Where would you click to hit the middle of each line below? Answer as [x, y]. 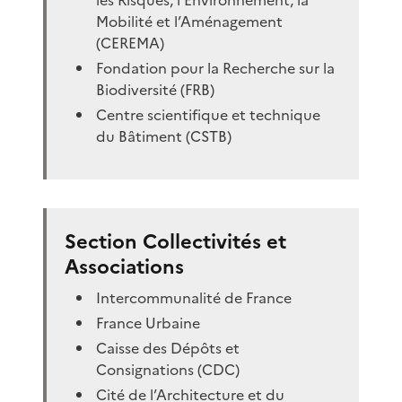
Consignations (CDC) [168, 369]
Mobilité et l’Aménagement [190, 21]
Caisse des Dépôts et [168, 348]
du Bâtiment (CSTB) [164, 136]
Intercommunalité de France [194, 297]
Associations [124, 267]
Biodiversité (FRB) [156, 89]
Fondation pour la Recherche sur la [216, 68]
